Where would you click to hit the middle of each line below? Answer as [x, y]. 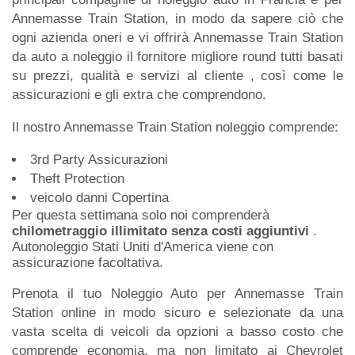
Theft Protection [77, 178]
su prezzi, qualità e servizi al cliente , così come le [177, 75]
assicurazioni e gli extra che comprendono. [139, 94]
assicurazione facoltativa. [88, 262]
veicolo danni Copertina [99, 197]
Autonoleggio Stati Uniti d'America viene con [143, 246]
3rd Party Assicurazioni [99, 159]
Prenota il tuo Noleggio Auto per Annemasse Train [177, 293]
